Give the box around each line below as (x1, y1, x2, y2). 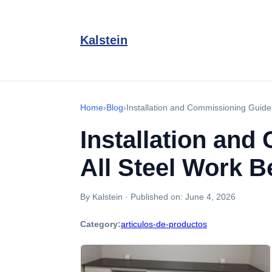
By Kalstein (80, 192, 123, 202)
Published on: (131, 192, 185, 202)
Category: (80, 219, 121, 229)
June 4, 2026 (185, 192, 236, 202)
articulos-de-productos (121, 219, 207, 229)
